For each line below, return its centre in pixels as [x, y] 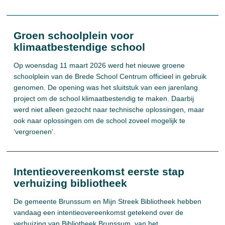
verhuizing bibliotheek [71, 183]
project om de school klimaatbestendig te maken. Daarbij [104, 98]
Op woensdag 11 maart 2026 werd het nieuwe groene [99, 65]
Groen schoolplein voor [74, 35]
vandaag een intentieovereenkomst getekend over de [99, 212]
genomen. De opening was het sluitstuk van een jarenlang [106, 87]
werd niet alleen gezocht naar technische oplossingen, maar [109, 109]
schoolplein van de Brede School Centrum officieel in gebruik [110, 76]
